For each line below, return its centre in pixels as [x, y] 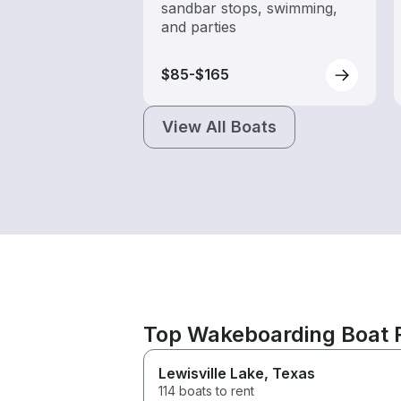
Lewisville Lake [211, 373]
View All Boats [219, 126]
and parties [199, 26]
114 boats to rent [206, 390]
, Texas [290, 373]
